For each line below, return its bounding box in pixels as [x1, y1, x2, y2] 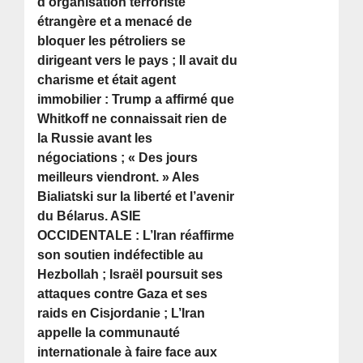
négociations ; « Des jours [37, 151, 199, 165]
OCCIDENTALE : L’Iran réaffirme [37, 228, 235, 243]
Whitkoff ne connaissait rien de [37, 112, 228, 126]
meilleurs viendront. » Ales [37, 170, 200, 185]
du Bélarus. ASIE [37, 209, 142, 224]
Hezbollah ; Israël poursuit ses [37, 267, 224, 282]
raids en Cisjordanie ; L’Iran [37, 306, 206, 321]
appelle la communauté [37, 326, 181, 340]
